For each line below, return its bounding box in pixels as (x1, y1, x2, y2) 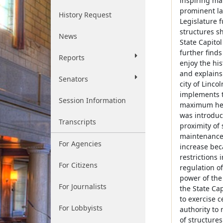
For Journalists (59, 182, 107, 191)
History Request (59, 10, 111, 19)
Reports (59, 53, 85, 62)
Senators (59, 74, 88, 84)
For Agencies (59, 139, 102, 148)
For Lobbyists (59, 203, 103, 213)
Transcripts (59, 117, 96, 126)
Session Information (59, 96, 126, 105)
